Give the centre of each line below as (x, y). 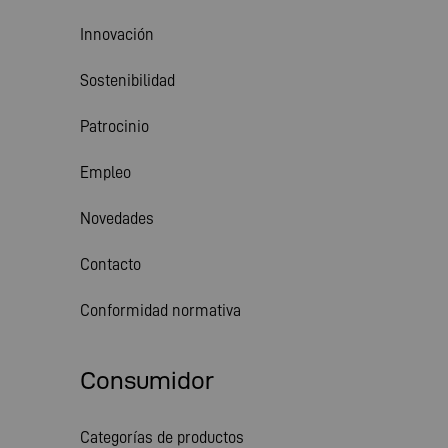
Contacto (110, 264)
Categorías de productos (162, 437)
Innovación (117, 34)
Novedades (117, 218)
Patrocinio (114, 126)
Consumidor (147, 380)
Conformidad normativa (160, 310)
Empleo (105, 172)
